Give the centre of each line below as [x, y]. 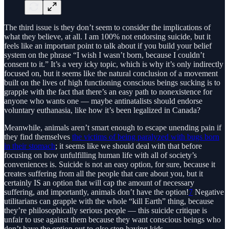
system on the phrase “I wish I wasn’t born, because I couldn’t [104, 55]
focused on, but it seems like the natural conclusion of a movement [111, 74]
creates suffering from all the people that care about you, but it [104, 174]
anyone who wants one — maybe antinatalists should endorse [103, 101]
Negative [208, 192]
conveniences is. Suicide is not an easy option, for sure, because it [110, 165]
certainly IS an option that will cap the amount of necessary [99, 183]
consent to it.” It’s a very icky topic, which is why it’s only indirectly [114, 64]
